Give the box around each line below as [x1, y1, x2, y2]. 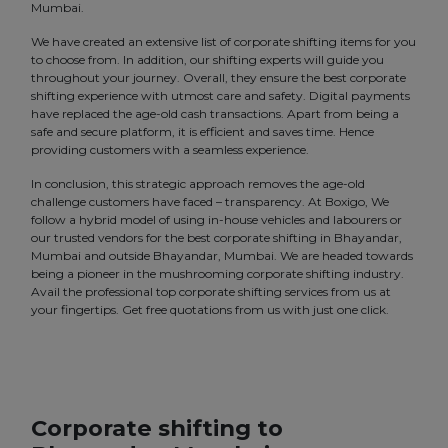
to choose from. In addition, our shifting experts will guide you [31, 52, 384, 68]
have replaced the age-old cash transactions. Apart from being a [31, 106, 399, 122]
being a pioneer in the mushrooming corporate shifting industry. [31, 266, 404, 282]
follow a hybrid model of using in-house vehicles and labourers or [31, 212, 402, 228]
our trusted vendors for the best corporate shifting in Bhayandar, [31, 230, 402, 246]
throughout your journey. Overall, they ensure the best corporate [31, 70, 406, 86]
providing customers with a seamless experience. [31, 142, 309, 158]
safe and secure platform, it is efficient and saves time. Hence [31, 124, 374, 140]
